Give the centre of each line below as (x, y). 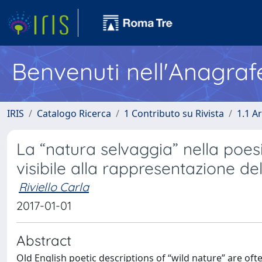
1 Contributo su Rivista (174, 113)
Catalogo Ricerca (74, 113)
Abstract (44, 240)
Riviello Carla (54, 187)
